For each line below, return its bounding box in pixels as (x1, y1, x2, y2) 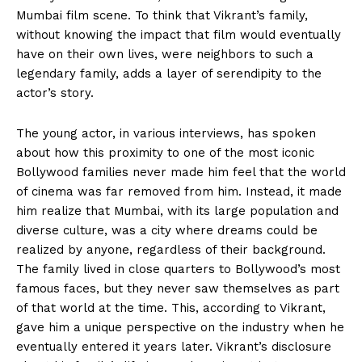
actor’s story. (16, 85, 94, 100)
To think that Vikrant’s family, (131, 7, 308, 23)
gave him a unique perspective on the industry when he (16, 319, 344, 335)
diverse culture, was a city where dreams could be (16, 222, 318, 238)
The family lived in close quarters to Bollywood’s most (16, 261, 340, 276)
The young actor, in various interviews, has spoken (16, 125, 316, 141)
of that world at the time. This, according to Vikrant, (16, 300, 326, 315)
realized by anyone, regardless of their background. (16, 242, 326, 257)
